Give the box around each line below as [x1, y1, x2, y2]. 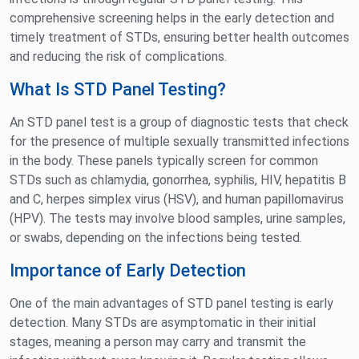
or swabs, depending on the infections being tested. [10, 230, 302, 246]
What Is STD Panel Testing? [10, 79, 226, 100]
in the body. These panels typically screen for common [10, 153, 318, 169]
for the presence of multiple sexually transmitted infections [10, 134, 349, 150]
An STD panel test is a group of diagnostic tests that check [10, 115, 349, 131]
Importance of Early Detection [10, 260, 246, 281]
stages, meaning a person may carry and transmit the [10, 334, 306, 350]
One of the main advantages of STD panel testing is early [10, 296, 333, 312]
